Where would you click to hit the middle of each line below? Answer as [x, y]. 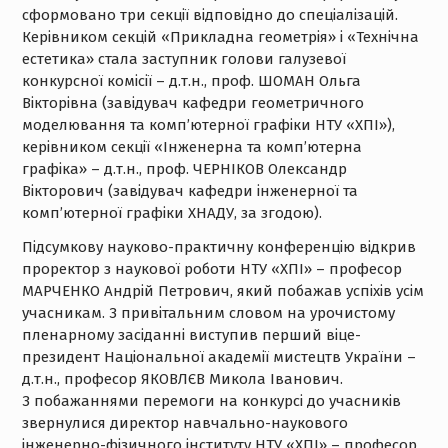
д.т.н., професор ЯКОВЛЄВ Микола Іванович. [182, 378]
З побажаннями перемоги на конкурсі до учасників [211, 400]
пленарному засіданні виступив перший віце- [191, 334]
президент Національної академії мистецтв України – [218, 356]
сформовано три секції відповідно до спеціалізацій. [209, 14]
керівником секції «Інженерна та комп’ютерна [191, 146]
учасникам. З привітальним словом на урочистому [208, 312]
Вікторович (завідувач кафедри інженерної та [189, 190]
